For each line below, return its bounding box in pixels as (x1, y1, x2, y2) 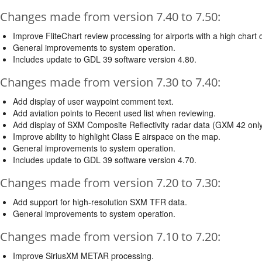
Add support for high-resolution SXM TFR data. (13, 195, 187, 208)
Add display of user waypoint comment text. (13, 95, 174, 107)
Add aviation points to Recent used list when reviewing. (13, 106, 216, 119)
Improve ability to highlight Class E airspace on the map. (13, 130, 220, 142)
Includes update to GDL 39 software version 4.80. (13, 53, 196, 65)
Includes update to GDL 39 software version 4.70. (13, 153, 196, 166)
